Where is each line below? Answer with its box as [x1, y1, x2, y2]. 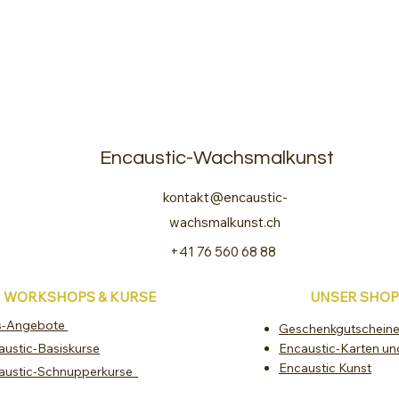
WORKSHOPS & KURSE [4, 288, 156, 305]
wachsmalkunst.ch [169, 213, 281, 231]
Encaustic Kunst [279, 359, 371, 376]
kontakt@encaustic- [162, 188, 288, 206]
